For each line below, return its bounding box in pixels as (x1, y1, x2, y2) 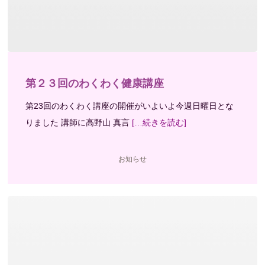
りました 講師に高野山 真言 (25, 117, 130, 127)
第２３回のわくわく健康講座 (25, 77, 164, 89)
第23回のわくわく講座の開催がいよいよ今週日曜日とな (25, 101, 234, 111)
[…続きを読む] (130, 117, 187, 127)
